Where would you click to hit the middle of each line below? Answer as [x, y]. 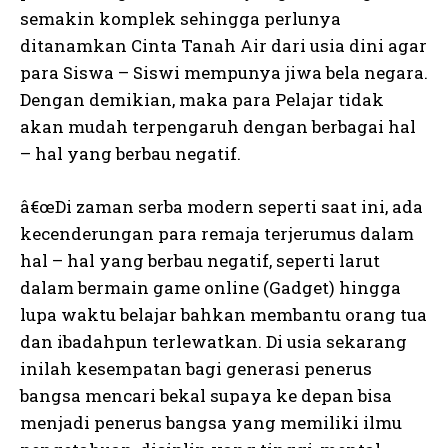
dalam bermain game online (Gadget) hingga [210, 287]
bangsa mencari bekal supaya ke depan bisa [206, 395]
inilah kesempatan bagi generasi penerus [196, 368]
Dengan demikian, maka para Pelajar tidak [202, 99]
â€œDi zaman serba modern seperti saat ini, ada [221, 206]
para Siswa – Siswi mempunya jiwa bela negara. [224, 72]
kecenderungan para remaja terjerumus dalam [217, 233]
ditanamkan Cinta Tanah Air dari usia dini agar [223, 45]
